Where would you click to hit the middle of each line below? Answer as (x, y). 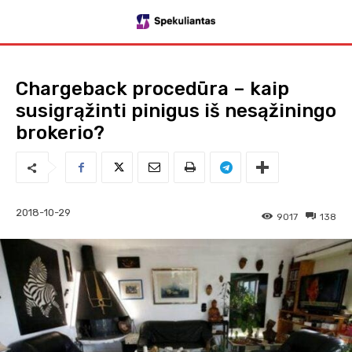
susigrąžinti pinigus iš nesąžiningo (176, 111)
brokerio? (60, 133)
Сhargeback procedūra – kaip (152, 89)
